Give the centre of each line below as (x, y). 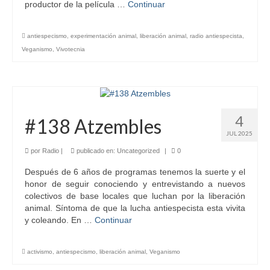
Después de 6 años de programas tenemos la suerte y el (135, 172)
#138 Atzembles (93, 127)
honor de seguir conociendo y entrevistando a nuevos (135, 184)
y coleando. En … (60, 220)
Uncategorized (138, 151)
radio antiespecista (216, 36)
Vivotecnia (71, 49)
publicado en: (96, 151)
